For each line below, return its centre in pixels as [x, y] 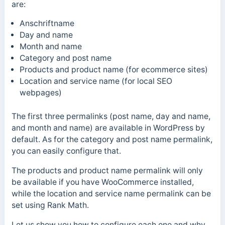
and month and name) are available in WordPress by [108, 128]
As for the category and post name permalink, [127, 140]
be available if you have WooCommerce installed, [102, 182]
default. [27, 140]
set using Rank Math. [51, 205]
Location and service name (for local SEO [96, 81]
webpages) [40, 93]
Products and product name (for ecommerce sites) [114, 70]
